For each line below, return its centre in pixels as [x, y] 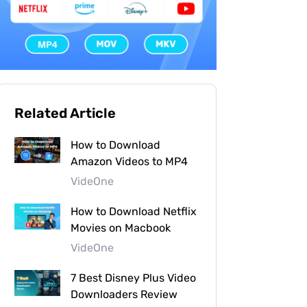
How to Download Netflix [134, 211]
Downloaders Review [124, 294]
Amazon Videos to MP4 [129, 161]
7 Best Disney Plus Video [133, 278]
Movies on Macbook [121, 228]
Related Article [65, 113]
